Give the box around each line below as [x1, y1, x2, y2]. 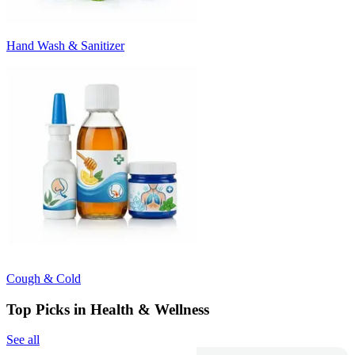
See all [6, 333, 40, 347]
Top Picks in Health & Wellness [6, 300, 209, 318]
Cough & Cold [6, 271, 81, 285]
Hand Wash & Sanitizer [6, 38, 124, 52]
